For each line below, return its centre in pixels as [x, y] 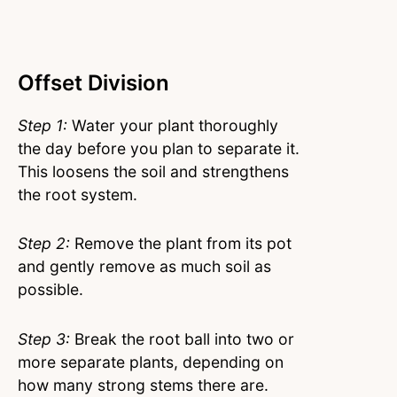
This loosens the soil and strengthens [153, 171]
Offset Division [93, 82]
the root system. [78, 194]
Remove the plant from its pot [181, 244]
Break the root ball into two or [182, 339]
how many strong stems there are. [143, 385]
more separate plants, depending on [151, 362]
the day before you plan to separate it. [159, 148]
